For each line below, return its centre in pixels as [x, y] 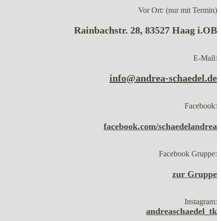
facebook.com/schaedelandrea [160, 126]
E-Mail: [205, 58]
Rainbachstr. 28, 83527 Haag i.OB [146, 30]
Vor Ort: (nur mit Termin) [178, 10]
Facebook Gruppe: [188, 153]
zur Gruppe [195, 174]
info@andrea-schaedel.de [163, 78]
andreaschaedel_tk [182, 211]
